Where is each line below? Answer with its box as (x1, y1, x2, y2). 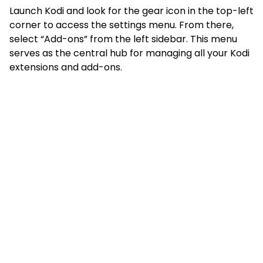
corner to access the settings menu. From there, (9, 18, 234, 32)
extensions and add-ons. (9, 60, 122, 74)
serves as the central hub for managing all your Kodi (9, 46, 249, 60)
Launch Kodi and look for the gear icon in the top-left (9, 4, 254, 18)
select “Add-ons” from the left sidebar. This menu (9, 32, 237, 46)
